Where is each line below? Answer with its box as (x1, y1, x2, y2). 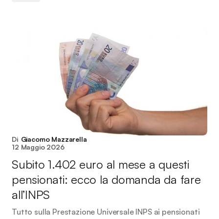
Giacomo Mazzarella (21, 135, 87, 143)
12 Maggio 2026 (12, 143, 65, 151)
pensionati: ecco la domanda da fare (12, 172, 201, 187)
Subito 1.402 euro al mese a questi (12, 157, 189, 172)
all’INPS (12, 187, 50, 202)
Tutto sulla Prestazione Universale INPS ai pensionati (12, 207, 200, 217)
